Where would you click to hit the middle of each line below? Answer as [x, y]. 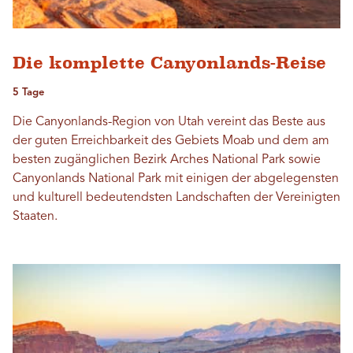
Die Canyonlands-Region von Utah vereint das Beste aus [169, 123]
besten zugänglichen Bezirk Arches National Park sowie [167, 160]
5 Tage [28, 93]
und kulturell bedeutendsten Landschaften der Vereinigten [176, 198]
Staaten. [35, 217]
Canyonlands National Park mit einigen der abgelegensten [176, 179]
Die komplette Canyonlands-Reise [169, 63]
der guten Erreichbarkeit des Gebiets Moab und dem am [171, 141]
